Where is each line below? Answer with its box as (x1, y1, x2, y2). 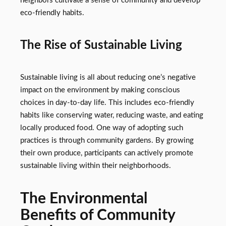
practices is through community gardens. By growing (20, 136, 194, 144)
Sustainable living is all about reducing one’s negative (20, 73, 196, 81)
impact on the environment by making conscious (20, 86, 180, 94)
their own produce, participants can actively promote (20, 149, 193, 157)
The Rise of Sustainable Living (20, 38, 182, 51)
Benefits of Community (20, 208, 175, 223)
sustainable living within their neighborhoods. (20, 161, 171, 169)
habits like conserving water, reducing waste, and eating (20, 111, 203, 119)
